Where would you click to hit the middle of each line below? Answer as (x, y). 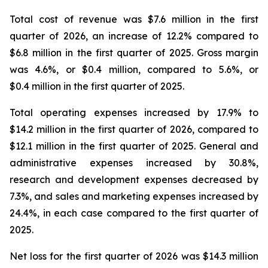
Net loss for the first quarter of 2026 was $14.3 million (134, 256)
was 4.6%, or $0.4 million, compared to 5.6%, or (134, 69)
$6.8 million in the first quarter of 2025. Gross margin (134, 52)
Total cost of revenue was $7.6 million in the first (134, 19)
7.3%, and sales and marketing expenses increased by (134, 196)
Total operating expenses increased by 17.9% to (134, 112)
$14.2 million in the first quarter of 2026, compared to (134, 129)
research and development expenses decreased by (134, 179)
